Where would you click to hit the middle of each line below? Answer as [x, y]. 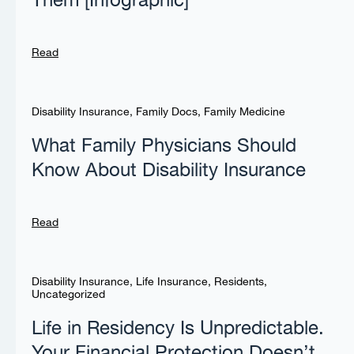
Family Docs [167, 113]
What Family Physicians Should [164, 147]
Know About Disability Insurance [169, 171]
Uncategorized [68, 295]
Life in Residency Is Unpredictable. [178, 329]
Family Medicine [245, 113]
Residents [239, 282]
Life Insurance [172, 282]
